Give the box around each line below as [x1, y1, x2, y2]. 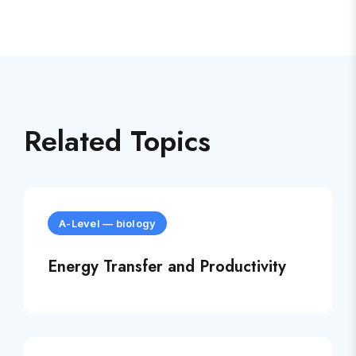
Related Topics [24, 120, 211, 163]
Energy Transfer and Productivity [48, 255, 286, 279]
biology [115, 217, 157, 230]
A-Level [59, 217, 100, 230]
